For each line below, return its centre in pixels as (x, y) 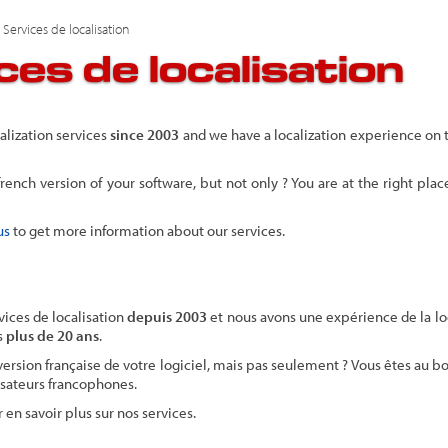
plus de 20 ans (52, 335)
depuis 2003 (167, 316)
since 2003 (145, 134)
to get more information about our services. (147, 230)
